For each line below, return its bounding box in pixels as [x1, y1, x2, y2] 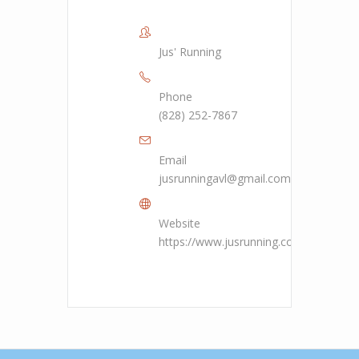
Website [159, 215, 200, 231]
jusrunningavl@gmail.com [159, 170, 291, 186]
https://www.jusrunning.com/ [159, 233, 308, 249]
